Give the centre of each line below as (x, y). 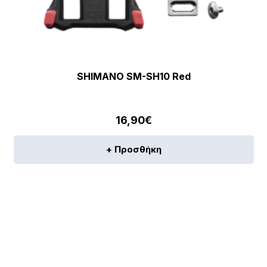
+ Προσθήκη (133, 150)
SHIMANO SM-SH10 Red (133, 77)
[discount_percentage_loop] (88, 235)
